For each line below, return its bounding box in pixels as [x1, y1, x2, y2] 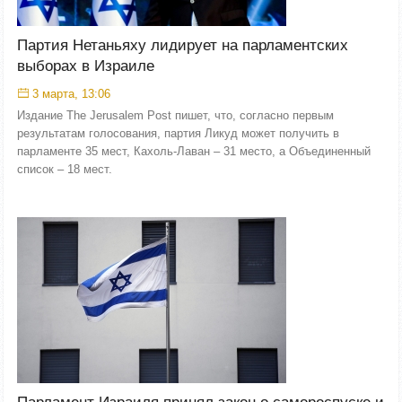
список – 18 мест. [17, 162, 112, 176]
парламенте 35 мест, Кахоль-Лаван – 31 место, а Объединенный [17, 144, 371, 158]
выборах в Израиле [17, 57, 154, 74]
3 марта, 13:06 [32, 87, 110, 100]
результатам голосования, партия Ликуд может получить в [17, 127, 339, 140]
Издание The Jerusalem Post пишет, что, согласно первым [17, 109, 334, 122]
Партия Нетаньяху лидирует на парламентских [17, 37, 348, 54]
